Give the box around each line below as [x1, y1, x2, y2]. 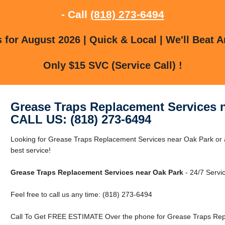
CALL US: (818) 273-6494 [10, 112, 151, 126]
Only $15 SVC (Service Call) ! [43, 59, 182, 71]
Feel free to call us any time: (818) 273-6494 [10, 190, 152, 198]
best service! [10, 146, 51, 154]
